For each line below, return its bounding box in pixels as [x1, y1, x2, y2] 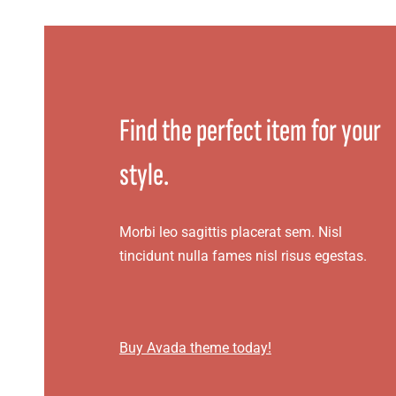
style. [118, 156, 169, 195]
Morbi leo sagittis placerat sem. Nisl [118, 224, 342, 241]
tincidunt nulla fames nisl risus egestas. [118, 247, 367, 265]
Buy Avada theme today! [118, 339, 271, 356]
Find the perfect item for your [118, 112, 381, 151]
